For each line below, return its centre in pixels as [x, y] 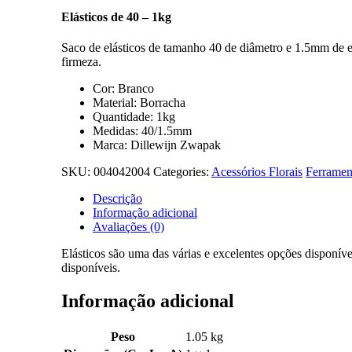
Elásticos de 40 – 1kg [116, 17]
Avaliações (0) [128, 227]
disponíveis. [91, 268]
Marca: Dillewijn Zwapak [157, 145]
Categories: [182, 172]
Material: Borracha [139, 103]
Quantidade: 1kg [134, 117]
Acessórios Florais [257, 172]
